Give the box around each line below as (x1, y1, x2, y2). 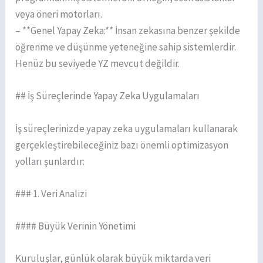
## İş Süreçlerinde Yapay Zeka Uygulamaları (15, 89, 200, 103)
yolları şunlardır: (15, 154, 85, 168)
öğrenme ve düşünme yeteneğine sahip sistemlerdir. (15, 41, 237, 54)
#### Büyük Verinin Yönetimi (15, 219, 136, 232)
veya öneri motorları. (15, 8, 103, 21)
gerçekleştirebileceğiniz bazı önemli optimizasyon (15, 138, 229, 151)
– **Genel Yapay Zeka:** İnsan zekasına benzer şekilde (15, 24, 241, 38)
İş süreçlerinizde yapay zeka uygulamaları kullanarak (15, 122, 238, 135)
